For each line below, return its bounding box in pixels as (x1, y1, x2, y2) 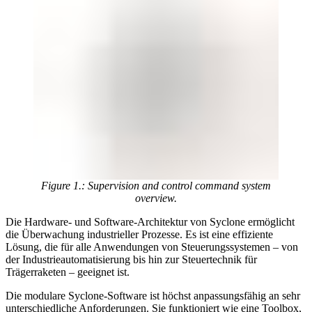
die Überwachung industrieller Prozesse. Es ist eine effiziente (6, 228, 273, 241)
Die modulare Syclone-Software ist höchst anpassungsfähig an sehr (6, 290, 300, 302)
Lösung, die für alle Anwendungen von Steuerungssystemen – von (6, 241, 298, 253)
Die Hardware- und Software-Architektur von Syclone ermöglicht (6, 216, 295, 228)
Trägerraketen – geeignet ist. (6, 266, 130, 279)
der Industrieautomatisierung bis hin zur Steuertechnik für (6, 253, 257, 266)
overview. (135, 192, 177, 205)
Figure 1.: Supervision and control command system (41, 180, 271, 192)
